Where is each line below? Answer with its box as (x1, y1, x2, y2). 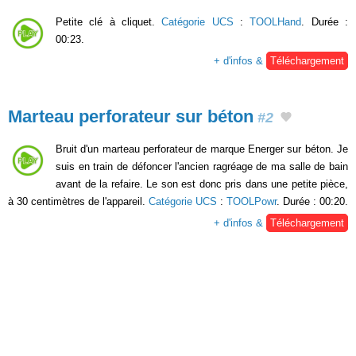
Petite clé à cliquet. (56, 16, 162, 29)
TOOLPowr (226, 195, 277, 207)
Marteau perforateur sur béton (8, 106, 253, 127)
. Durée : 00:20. (277, 195, 348, 207)
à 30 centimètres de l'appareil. (8, 195, 149, 207)
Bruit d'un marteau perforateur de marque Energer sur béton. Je (56, 142, 348, 155)
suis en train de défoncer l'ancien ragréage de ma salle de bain (56, 160, 348, 172)
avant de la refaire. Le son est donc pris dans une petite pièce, (56, 177, 348, 190)
